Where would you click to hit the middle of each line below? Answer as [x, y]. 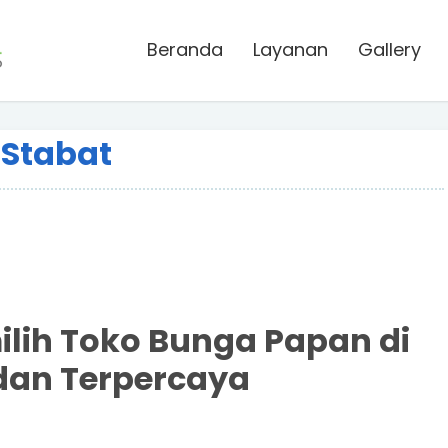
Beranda [185, 49]
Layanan [290, 49]
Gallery [389, 49]
